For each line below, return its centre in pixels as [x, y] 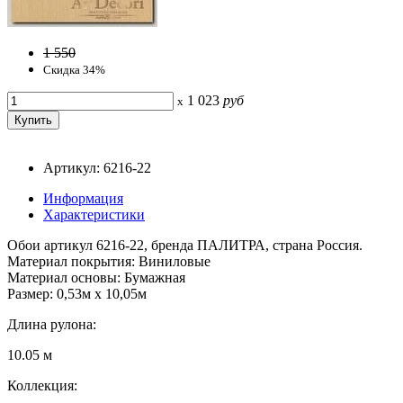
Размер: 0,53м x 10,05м [77, 293]
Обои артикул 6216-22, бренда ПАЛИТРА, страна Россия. [185, 245]
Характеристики [94, 214]
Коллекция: [42, 385]
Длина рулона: [52, 324]
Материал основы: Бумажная [96, 277]
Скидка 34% [74, 69]
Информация [83, 198]
